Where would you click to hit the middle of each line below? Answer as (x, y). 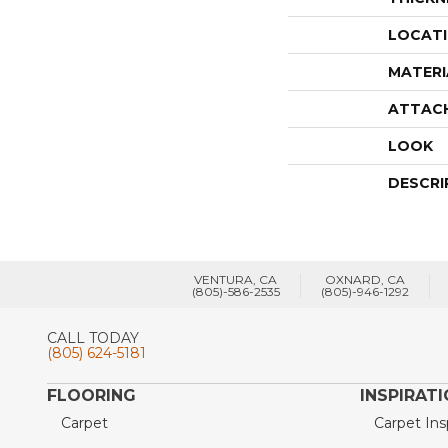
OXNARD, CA (364, 279)
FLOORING (91, 395)
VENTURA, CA (235, 279)
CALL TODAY (93, 337)
